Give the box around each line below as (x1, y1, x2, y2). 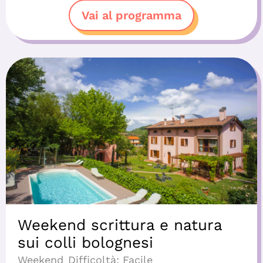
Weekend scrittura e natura (18, 216, 222, 234)
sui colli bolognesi (18, 234, 153, 252)
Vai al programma (82, 8, 181, 23)
